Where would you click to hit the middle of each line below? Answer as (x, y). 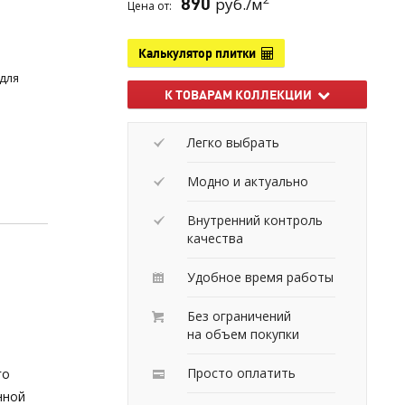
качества (215, 238)
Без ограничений (239, 316)
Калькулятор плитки (200, 53)
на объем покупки (243, 334)
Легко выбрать (233, 142)
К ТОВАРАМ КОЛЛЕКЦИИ (241, 94)
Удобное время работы (260, 277)
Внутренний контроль (255, 220)
